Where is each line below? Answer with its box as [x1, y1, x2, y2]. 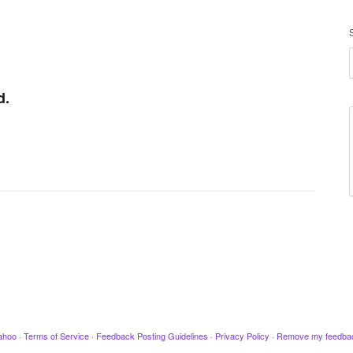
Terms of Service [23, 329, 89, 342]
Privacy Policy [214, 329, 269, 342]
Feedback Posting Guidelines [95, 329, 208, 342]
